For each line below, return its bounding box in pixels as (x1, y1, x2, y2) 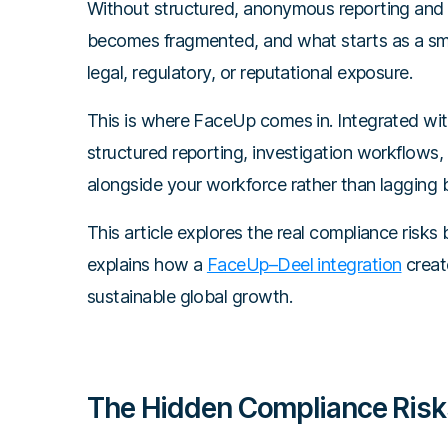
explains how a (87, 254, 207, 275)
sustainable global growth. (87, 286, 292, 307)
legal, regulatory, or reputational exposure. (87, 62, 413, 83)
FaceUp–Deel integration (206, 254, 402, 275)
